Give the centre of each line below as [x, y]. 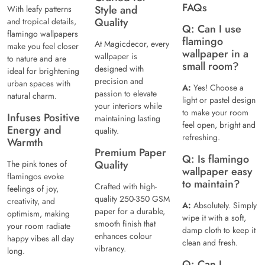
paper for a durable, [130, 211]
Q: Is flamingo [216, 159]
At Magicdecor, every [132, 44]
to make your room [215, 113]
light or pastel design [219, 100]
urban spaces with [39, 84]
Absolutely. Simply [225, 206]
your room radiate [39, 226]
